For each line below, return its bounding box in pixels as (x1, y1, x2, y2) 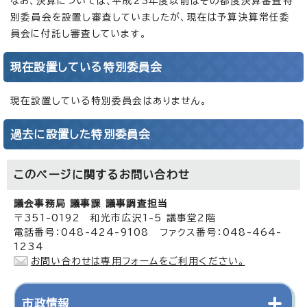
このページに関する (14, 169, 119, 180)
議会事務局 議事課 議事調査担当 (14, 198, 169, 208)
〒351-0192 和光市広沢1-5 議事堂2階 (14, 212, 216, 223)
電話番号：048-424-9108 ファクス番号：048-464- (14, 227, 282, 237)
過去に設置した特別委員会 (10, 128, 151, 140)
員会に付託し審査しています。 (10, 28, 147, 38)
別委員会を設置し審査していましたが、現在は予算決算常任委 (10, 12, 291, 22)
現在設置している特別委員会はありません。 (10, 95, 207, 106)
